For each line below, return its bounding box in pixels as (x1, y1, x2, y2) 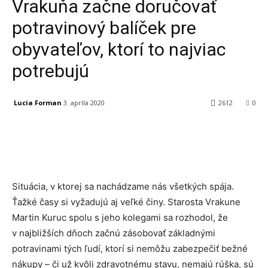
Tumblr (230, 129, 254, 138)
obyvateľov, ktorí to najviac (12, 39, 226, 60)
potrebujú (12, 60, 89, 81)
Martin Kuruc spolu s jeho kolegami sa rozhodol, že (12, 212, 228, 224)
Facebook (41, 129, 72, 138)
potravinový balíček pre (12, 17, 196, 38)
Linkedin (160, 129, 188, 138)
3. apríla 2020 (63, 98, 105, 108)
